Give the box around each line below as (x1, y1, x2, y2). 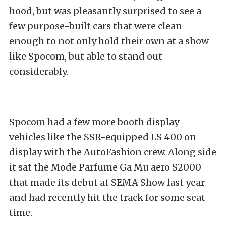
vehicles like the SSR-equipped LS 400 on (9, 131, 196, 143)
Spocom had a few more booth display (9, 116, 179, 128)
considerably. (9, 66, 70, 78)
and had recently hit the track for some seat (9, 192, 205, 204)
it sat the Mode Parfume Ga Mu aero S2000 (9, 161, 201, 174)
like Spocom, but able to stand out (9, 50, 162, 63)
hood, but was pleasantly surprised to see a (9, 5, 201, 17)
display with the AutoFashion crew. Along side (9, 146, 216, 158)
